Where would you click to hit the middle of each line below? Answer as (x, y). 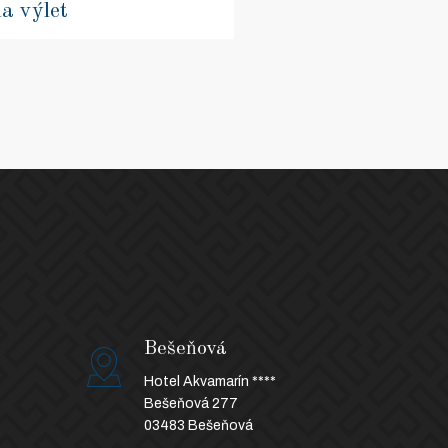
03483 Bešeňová (198, 425)
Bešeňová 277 (190, 403)
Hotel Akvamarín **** (209, 381)
